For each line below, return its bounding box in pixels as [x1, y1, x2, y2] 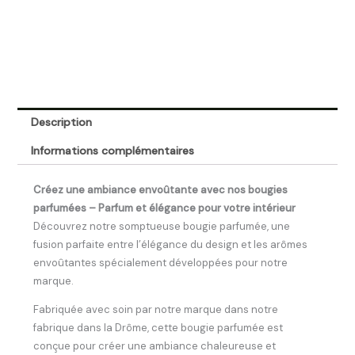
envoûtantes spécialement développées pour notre [33, 256, 288, 270]
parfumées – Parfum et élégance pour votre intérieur [33, 201, 296, 216]
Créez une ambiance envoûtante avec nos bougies [33, 183, 288, 197]
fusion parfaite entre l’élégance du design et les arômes [33, 238, 308, 252]
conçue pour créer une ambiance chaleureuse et [33, 339, 277, 353]
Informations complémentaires [31, 143, 195, 158]
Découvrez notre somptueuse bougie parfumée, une [33, 219, 291, 234]
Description [31, 114, 93, 129]
